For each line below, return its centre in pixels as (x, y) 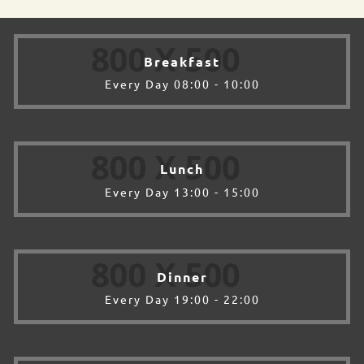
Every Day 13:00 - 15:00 (182, 191)
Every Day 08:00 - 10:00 (182, 84)
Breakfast (182, 61)
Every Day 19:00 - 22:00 (182, 299)
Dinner (182, 276)
